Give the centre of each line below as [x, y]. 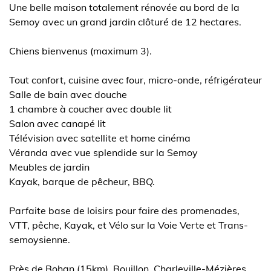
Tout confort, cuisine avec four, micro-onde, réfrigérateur [135, 80]
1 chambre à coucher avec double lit [90, 109]
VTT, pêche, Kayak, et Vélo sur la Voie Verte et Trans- [129, 225]
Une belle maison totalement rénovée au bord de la [124, 7]
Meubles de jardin [49, 167]
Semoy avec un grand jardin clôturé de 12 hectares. [125, 22]
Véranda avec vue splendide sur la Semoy [103, 152]
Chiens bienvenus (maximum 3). [80, 51]
